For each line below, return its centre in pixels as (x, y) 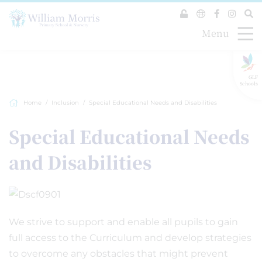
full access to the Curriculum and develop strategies (130, 238)
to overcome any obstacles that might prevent (118, 254)
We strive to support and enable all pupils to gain (123, 222)
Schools (249, 83)
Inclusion (65, 103)
